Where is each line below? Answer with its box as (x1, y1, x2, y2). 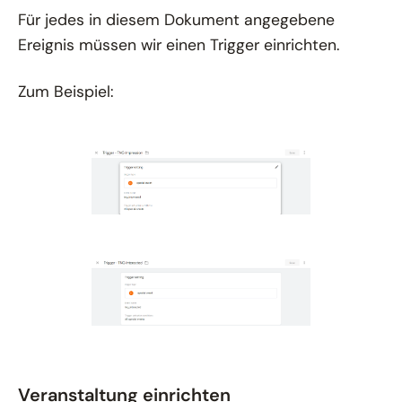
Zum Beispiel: (18, 81, 114, 101)
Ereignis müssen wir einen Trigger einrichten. (18, 34, 339, 55)
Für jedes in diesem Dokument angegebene (18, 9, 335, 30)
